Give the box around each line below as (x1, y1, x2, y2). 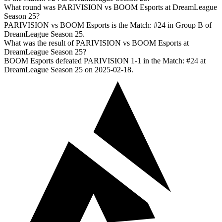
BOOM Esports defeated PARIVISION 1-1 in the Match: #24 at (4, 56, 206, 65)
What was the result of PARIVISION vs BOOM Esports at (4, 39, 189, 48)
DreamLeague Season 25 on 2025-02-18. (4, 65, 133, 74)
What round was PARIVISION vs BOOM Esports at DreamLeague (4, 3, 217, 12)
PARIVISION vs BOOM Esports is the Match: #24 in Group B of (4, 21, 212, 30)
